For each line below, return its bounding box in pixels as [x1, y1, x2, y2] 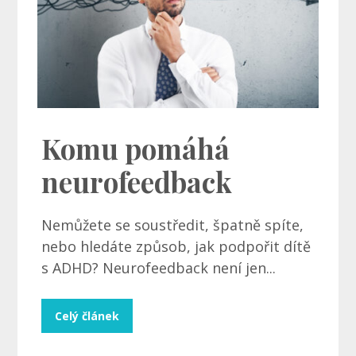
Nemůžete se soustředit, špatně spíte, [41, 215, 304, 235]
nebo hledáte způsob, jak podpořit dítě [41, 237, 311, 257]
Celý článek [55, 308, 120, 324]
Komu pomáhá [41, 130, 230, 168]
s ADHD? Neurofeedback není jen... [41, 258, 277, 278]
